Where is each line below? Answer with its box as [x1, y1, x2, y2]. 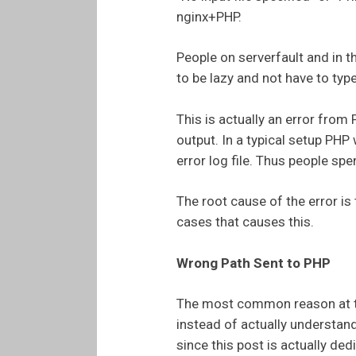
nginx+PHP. [176, 8, 242, 25]
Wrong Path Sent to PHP [176, 254, 331, 271]
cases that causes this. [176, 214, 314, 230]
